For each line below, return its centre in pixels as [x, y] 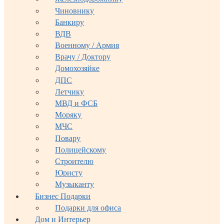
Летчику [70, 91]
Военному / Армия [87, 45]
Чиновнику [75, 10]
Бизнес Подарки [63, 196]
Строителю [74, 161]
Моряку [68, 115]
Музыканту [75, 184]
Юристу [69, 173]
